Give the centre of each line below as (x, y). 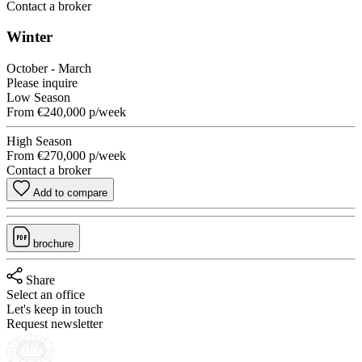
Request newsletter (55, 324)
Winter (29, 37)
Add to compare (70, 193)
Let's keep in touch (55, 309)
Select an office (46, 295)
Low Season (38, 98)
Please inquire (42, 83)
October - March (49, 69)
